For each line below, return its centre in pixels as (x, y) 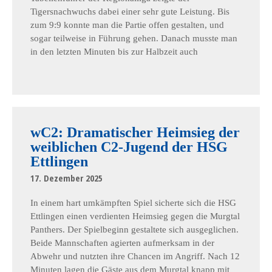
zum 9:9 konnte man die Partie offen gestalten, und (127, 25)
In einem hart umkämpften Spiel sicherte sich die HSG (133, 203)
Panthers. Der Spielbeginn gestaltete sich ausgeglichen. (134, 229)
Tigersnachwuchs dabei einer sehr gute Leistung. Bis (130, 12)
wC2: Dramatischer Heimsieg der (135, 132)
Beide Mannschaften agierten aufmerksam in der (122, 243)
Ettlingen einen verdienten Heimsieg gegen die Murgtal (135, 216)
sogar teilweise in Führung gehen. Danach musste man (134, 38)
